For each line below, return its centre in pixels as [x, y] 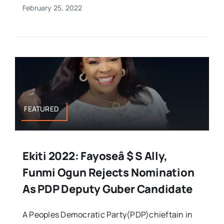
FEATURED [42, 109]
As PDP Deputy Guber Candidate [107, 189]
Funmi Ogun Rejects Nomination [108, 173]
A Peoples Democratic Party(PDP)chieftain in [107, 215]
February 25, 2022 [52, 7]
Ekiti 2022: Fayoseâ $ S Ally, [95, 156]
